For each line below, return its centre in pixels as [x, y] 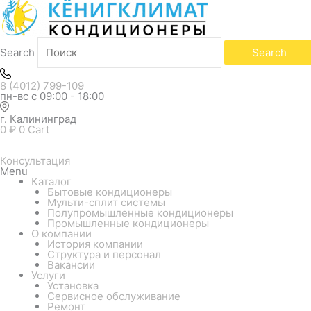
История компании [95, 244]
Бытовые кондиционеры [109, 192]
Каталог [51, 181]
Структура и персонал [104, 254]
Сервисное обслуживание [114, 296]
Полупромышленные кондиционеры [140, 212]
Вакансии [71, 264]
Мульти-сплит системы [106, 202]
